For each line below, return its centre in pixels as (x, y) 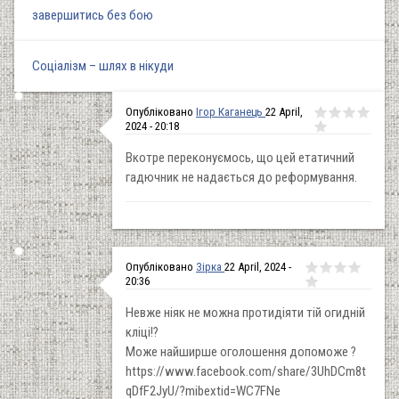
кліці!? (143, 332)
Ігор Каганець (231, 111)
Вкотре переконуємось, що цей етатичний (240, 157)
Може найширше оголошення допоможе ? (241, 351)
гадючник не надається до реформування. (241, 177)
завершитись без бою (93, 15)
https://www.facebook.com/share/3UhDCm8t (246, 371)
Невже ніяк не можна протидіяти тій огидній (245, 312)
